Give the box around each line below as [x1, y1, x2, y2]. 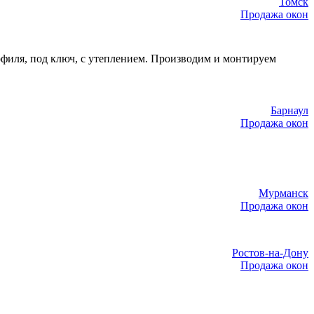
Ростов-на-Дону [232, 247, 308, 259]
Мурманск [259, 187, 308, 200]
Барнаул [271, 104, 308, 116]
